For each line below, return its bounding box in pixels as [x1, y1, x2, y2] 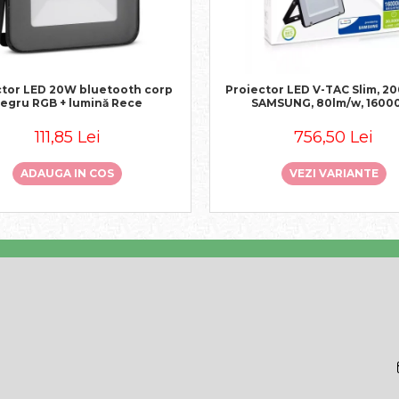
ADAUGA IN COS [20, 167, 114, 180]
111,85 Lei [34, 127, 101, 147]
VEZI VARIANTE [289, 167, 379, 180]
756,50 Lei [294, 127, 373, 147]
